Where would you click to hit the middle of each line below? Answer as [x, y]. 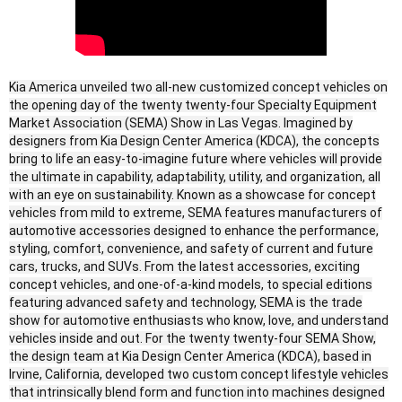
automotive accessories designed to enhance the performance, [194, 231]
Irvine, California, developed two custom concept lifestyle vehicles [199, 375]
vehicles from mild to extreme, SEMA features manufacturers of [196, 213]
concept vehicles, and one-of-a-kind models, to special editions [191, 285]
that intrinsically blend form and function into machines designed [197, 393]
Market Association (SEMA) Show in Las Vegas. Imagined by [181, 123]
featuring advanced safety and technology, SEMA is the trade [186, 303]
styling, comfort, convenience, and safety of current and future [191, 249]
